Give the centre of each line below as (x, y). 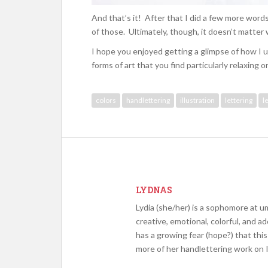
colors (106, 100)
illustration (197, 100)
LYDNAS (154, 190)
